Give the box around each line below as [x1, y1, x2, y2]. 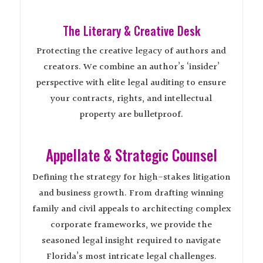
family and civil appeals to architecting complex [32, 201, 231, 217]
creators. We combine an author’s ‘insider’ [43, 59, 220, 75]
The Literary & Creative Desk [62, 21, 200, 39]
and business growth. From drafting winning [39, 186, 224, 201]
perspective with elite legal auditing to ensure [36, 75, 227, 90]
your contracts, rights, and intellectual [50, 91, 213, 106]
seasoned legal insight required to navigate [42, 233, 221, 248]
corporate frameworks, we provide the [50, 217, 213, 232]
